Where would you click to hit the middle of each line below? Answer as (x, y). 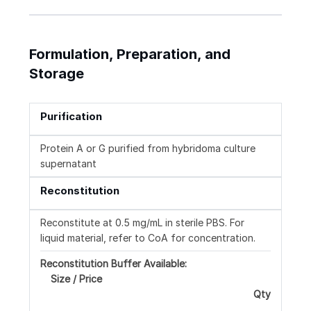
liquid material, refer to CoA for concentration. (148, 238)
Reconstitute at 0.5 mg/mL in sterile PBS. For (142, 223)
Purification (71, 117)
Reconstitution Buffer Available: (114, 264)
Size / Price (76, 279)
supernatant (68, 164)
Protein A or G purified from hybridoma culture (148, 149)
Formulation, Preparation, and (130, 54)
